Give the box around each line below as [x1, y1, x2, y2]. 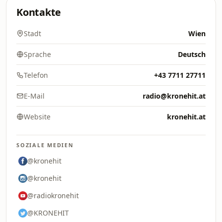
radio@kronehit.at [143, 91, 206, 101]
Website [24, 112, 51, 121]
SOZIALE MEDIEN [16, 141, 74, 149]
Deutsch [178, 50, 206, 59]
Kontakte [16, 5, 61, 19]
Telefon [24, 70, 48, 80]
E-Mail [24, 91, 45, 101]
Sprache [24, 50, 51, 59]
